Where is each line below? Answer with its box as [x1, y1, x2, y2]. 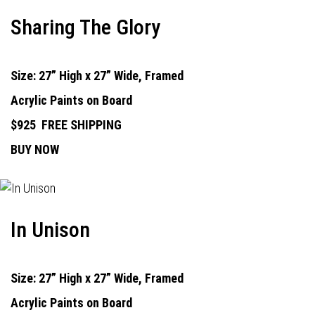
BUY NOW [11, 142, 59, 157]
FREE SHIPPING [41, 117, 122, 132]
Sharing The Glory [11, 15, 160, 39]
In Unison [11, 217, 90, 242]
